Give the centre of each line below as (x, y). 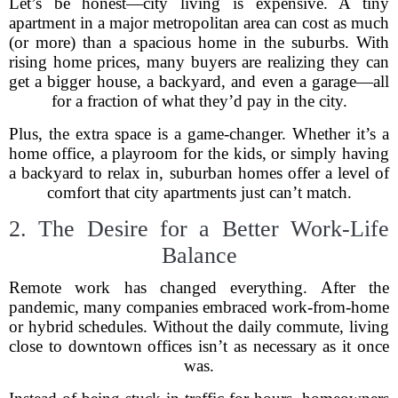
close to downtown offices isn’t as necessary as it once (199, 346)
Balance (199, 255)
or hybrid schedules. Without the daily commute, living (199, 326)
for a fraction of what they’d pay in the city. (199, 101)
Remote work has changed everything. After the (199, 287)
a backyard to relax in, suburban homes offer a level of (199, 173)
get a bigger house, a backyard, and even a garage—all (199, 81)
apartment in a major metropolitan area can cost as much (199, 23)
